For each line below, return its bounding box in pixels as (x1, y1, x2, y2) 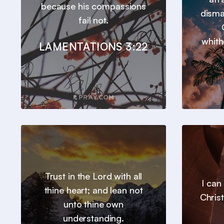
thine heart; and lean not (44, 184, 143, 196)
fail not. (78, 14, 108, 26)
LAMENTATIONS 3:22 (39, 40, 148, 53)
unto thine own (63, 198, 124, 210)
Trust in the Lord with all (44, 170, 142, 182)
